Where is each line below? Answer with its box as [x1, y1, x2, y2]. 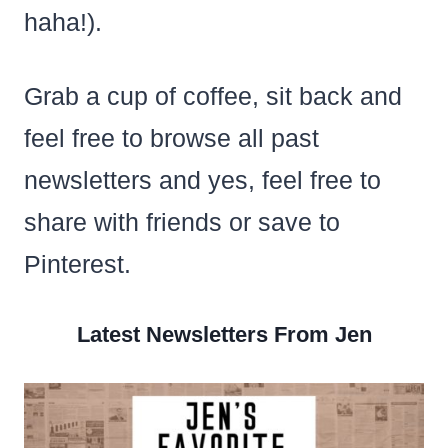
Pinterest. [23, 249, 131, 278]
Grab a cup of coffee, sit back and [23, 81, 402, 110]
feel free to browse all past [23, 123, 319, 152]
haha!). [23, 7, 102, 36]
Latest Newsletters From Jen [76, 321, 372, 347]
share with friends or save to [23, 207, 340, 236]
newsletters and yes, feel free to [23, 165, 381, 194]
